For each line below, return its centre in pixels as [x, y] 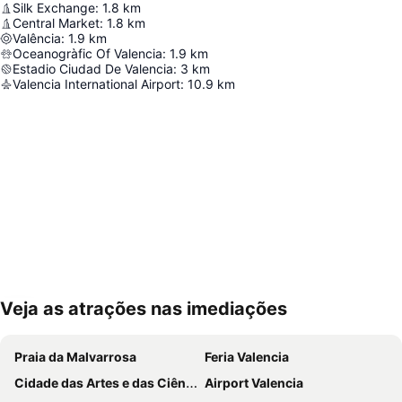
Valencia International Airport [96, 84]
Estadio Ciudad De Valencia [93, 69]
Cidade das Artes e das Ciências [100, 383]
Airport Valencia [254, 383]
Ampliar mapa [69, 321]
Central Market [56, 23]
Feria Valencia [247, 357]
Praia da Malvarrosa [75, 357]
